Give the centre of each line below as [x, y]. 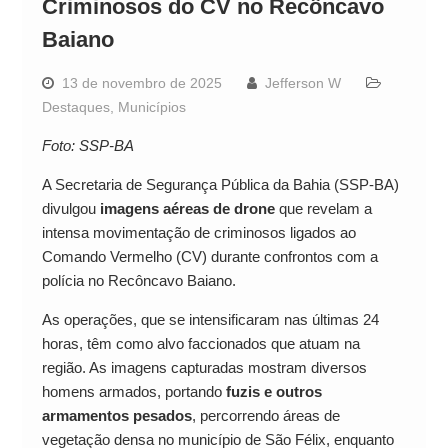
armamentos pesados [116, 416]
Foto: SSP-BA [87, 146]
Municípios [151, 107]
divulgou [70, 209]
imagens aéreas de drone [187, 209]
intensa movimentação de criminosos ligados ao [198, 233]
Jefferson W [302, 83]
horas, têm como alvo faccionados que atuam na [200, 344]
